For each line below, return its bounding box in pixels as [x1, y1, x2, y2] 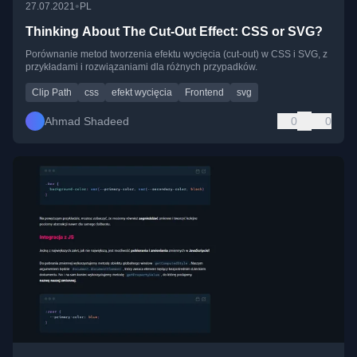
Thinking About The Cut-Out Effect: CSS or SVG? [25, 24, 323, 38]
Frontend [185, 86, 224, 98]
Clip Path [32, 86, 72, 98]
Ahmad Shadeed [45, 114, 129, 127]
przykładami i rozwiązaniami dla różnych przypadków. [25, 61, 257, 73]
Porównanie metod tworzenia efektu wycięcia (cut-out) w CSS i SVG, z [25, 48, 328, 60]
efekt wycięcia [112, 86, 172, 98]
